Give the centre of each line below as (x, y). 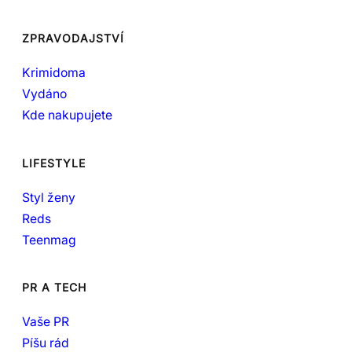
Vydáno (44, 94)
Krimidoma (54, 73)
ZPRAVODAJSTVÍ (73, 38)
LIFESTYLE (54, 163)
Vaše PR (46, 322)
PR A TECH (54, 288)
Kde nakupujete (67, 115)
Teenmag (49, 240)
